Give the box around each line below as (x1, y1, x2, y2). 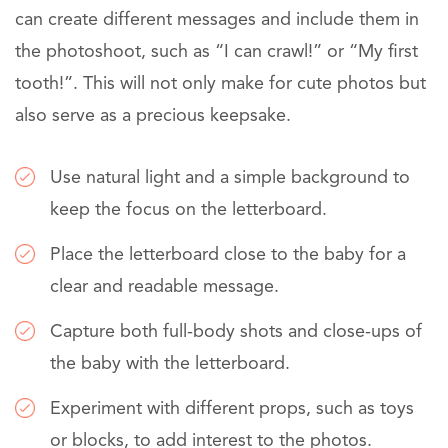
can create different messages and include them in (15, 11, 419, 30)
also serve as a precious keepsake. (15, 107, 291, 126)
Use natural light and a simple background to (50, 169, 410, 188)
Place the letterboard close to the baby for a (50, 246, 406, 265)
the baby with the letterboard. (50, 355, 290, 374)
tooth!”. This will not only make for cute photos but (15, 75, 426, 94)
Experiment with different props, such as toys (50, 400, 414, 419)
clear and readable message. (50, 278, 279, 297)
